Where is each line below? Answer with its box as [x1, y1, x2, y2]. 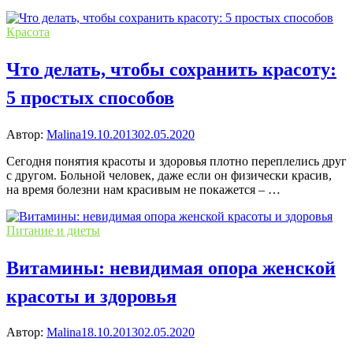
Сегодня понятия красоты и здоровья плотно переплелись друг [6, 154, 347, 168]
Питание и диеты [6, 223, 100, 237]
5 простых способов [6, 87, 174, 108]
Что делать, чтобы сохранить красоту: [6, 58, 336, 80]
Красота [6, 24, 50, 39]
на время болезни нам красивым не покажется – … [6, 182, 281, 196]
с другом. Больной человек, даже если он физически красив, [6, 168, 332, 182]
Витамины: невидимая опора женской [6, 257, 336, 278]
